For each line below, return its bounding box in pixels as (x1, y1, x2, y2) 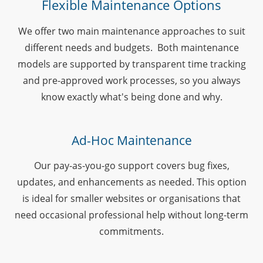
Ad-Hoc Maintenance (71, 131, 192, 149)
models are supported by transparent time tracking (17, 57, 246, 70)
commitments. (99, 224, 164, 238)
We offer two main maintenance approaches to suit (18, 24, 245, 38)
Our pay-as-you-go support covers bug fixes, (33, 159, 230, 172)
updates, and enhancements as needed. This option (16, 175, 247, 188)
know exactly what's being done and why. (41, 90, 222, 103)
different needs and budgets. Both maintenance (24, 41, 239, 54)
